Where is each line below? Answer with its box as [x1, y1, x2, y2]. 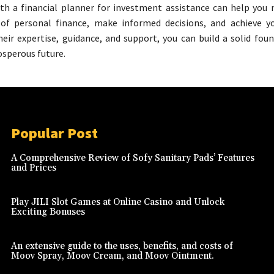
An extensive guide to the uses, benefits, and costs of [11, 240, 233, 253]
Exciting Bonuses [11, 206, 85, 218]
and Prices [11, 162, 56, 174]
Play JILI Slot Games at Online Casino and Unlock [11, 196, 224, 209]
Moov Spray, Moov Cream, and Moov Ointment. [11, 250, 214, 262]
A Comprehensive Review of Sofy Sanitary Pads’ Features [11, 152, 254, 165]
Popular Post [11, 124, 98, 143]
